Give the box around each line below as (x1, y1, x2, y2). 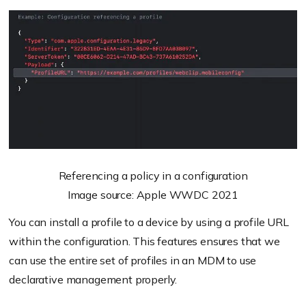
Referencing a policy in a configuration (58, 168, 248, 182)
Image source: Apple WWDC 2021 (67, 187, 239, 201)
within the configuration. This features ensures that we (9, 234, 280, 248)
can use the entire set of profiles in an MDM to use (9, 253, 257, 267)
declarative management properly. (9, 272, 178, 286)
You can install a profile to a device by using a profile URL (9, 214, 289, 229)
